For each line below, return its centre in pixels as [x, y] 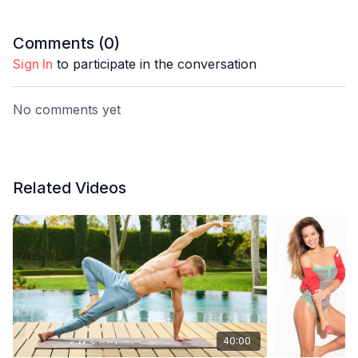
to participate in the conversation [155, 64]
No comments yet [67, 109]
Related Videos [70, 188]
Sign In [33, 64]
